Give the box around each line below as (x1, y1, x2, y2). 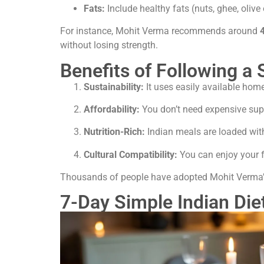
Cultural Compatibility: (84, 148, 177, 160)
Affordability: (84, 103, 140, 115)
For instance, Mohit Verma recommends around (60, 25, 260, 37)
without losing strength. (60, 39, 158, 51)
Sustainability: (84, 81, 144, 93)
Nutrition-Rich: (84, 126, 145, 138)
